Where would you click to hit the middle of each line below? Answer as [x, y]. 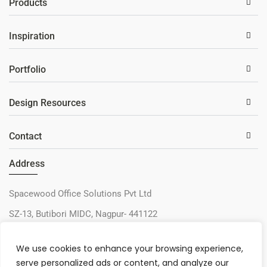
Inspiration [32, 36]
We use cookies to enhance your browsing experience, [130, 249]
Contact [25, 136]
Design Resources [47, 103]
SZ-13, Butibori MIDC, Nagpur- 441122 [83, 214]
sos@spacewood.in [48, 254]
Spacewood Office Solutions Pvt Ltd [80, 193]
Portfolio [27, 69]
